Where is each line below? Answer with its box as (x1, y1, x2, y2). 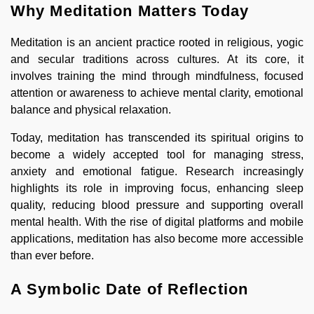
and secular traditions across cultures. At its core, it (11, 53, 303, 65)
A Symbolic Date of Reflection (11, 280, 248, 298)
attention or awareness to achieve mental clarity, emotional (11, 86, 303, 99)
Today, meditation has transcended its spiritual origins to (11, 131, 303, 144)
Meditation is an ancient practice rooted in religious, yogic (11, 36, 303, 48)
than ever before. (11, 249, 94, 261)
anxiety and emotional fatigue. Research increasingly (11, 165, 303, 177)
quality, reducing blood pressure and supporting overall (11, 198, 303, 211)
